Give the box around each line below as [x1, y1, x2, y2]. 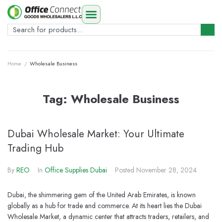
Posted [115, 165, 136, 175]
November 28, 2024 [136, 165, 197, 175]
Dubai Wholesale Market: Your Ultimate [7, 126, 184, 141]
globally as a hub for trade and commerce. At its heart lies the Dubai [7, 201, 202, 211]
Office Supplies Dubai [45, 165, 107, 175]
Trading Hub [7, 141, 63, 156]
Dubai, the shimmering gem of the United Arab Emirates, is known [7, 190, 196, 200]
